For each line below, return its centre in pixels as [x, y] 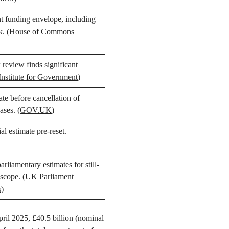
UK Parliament [49, 177]
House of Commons [42, 32]
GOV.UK [36, 110]
